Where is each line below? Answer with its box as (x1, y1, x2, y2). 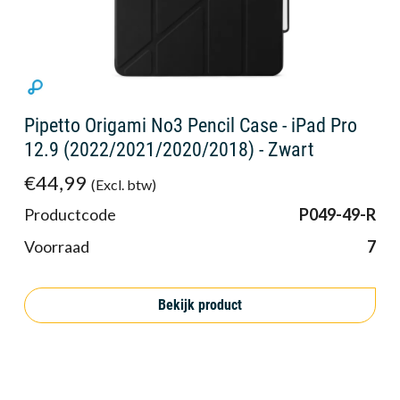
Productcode (24, 204, 116, 225)
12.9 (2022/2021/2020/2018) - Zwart (24, 138, 314, 162)
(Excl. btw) (90, 176, 156, 194)
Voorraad (24, 237, 89, 257)
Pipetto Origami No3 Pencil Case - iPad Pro (24, 114, 357, 137)
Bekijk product (158, 296, 242, 313)
